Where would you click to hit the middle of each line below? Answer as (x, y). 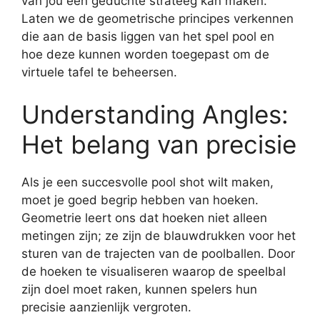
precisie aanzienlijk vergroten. (106, 307)
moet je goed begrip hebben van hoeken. (140, 200)
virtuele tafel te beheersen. (99, 72)
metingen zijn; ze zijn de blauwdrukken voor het (159, 236)
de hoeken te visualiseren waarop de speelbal (154, 271)
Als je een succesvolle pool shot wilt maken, (147, 182)
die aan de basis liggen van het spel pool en (148, 36)
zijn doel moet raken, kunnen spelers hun (139, 289)
